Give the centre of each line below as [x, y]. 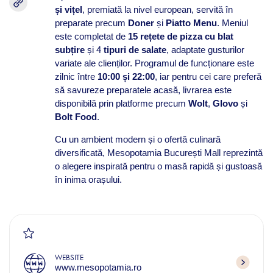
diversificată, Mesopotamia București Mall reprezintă [158, 152]
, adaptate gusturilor [205, 49]
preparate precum [91, 23]
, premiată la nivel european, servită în [157, 9]
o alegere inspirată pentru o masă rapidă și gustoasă [158, 166]
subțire [69, 49]
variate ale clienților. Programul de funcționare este [154, 63]
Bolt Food [76, 116]
